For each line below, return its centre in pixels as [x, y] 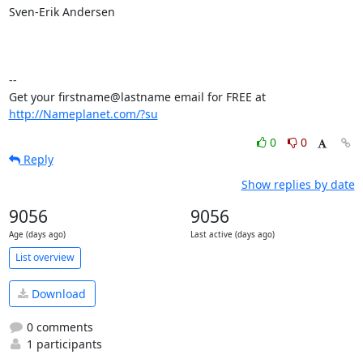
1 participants [62, 344]
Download [57, 293]
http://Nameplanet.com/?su [83, 113]
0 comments [58, 327]
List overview [45, 257]
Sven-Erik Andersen [62, 11]
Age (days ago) [37, 234]
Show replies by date [298, 184]
